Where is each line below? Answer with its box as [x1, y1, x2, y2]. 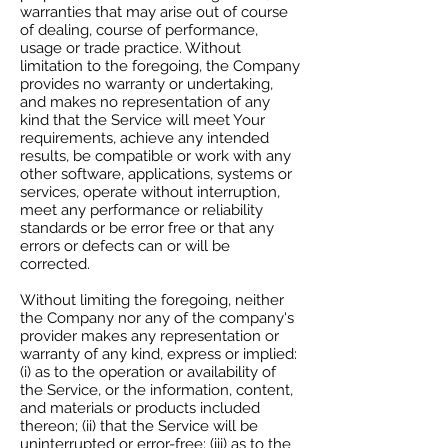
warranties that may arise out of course [20, 3, 288, 21]
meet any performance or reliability [20, 201, 263, 219]
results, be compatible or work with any [20, 147, 291, 165]
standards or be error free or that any [20, 219, 274, 237]
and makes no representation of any [20, 93, 270, 111]
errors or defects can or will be [20, 237, 230, 255]
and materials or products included [20, 399, 260, 417]
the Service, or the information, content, [20, 381, 293, 399]
